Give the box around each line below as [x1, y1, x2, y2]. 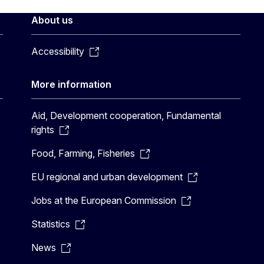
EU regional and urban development [31, 171, 183, 183]
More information [31, 78, 112, 90]
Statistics [31, 218, 71, 230]
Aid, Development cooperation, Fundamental [31, 110, 222, 121]
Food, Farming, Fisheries [31, 147, 136, 159]
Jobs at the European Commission [31, 194, 177, 206]
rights [31, 124, 55, 136]
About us [31, 14, 74, 26]
